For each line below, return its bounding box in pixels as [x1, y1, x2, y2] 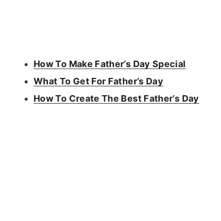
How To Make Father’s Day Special [34, 58, 186, 69]
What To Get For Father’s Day [34, 75, 164, 86]
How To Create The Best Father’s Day [34, 93, 199, 104]
